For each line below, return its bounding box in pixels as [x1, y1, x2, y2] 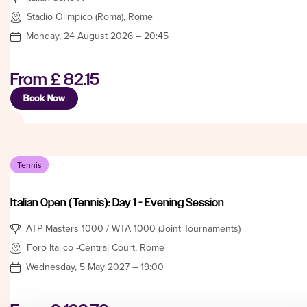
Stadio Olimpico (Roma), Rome [27, 9, 153, 23]
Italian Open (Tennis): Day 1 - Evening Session [10, 195, 224, 209]
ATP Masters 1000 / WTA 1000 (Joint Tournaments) [26, 221, 241, 235]
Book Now [23, 93, 65, 103]
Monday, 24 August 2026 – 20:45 [26, 28, 169, 42]
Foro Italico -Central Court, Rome [27, 240, 164, 254]
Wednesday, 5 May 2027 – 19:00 [26, 259, 164, 273]
